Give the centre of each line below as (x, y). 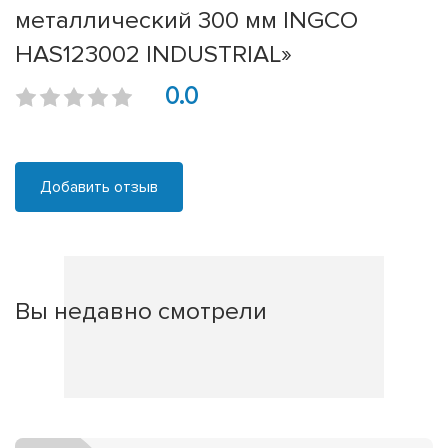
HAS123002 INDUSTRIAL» (153, 54)
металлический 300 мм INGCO (186, 20)
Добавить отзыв (99, 187)
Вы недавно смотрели (141, 311)
